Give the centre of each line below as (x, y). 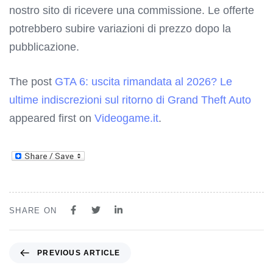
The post (32, 81)
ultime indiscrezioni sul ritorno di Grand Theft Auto (130, 100)
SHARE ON (33, 210)
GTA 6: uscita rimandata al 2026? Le (144, 81)
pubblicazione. (44, 47)
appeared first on (52, 118)
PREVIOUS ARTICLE (79, 253)
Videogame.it (126, 118)
